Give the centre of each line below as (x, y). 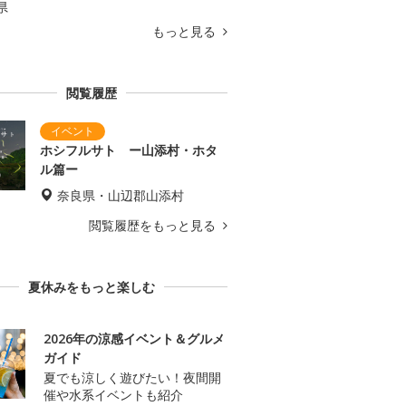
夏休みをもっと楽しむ (92, 287)
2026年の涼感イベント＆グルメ (134, 339)
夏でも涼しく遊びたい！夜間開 (132, 378)
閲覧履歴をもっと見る (154, 226)
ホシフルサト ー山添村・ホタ (129, 150)
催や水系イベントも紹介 (113, 395)
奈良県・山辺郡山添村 (121, 196)
